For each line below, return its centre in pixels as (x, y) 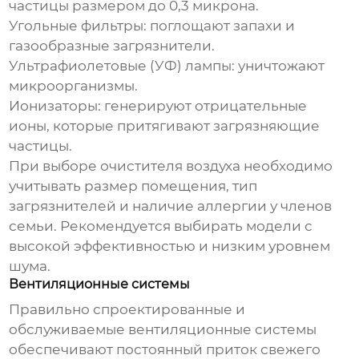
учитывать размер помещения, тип (133, 186)
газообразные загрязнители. (112, 46)
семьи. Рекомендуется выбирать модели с (161, 226)
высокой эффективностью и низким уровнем (170, 246)
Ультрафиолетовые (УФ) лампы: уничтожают (167, 66)
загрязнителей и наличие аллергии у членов (171, 206)
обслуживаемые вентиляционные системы (163, 330)
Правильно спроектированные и (127, 310)
